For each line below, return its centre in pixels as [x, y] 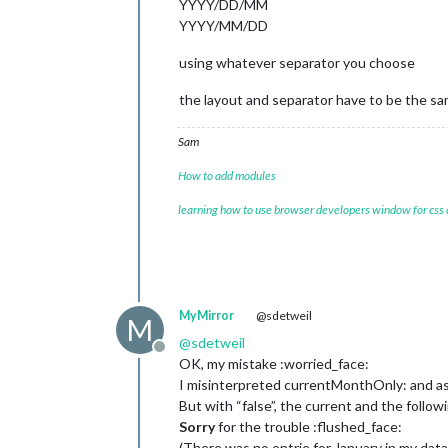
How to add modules [227, 175]
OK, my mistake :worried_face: [274, 363]
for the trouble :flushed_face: [308, 426]
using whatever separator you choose [297, 62]
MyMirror [206, 315]
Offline [182, 356]
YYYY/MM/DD [223, 25]
